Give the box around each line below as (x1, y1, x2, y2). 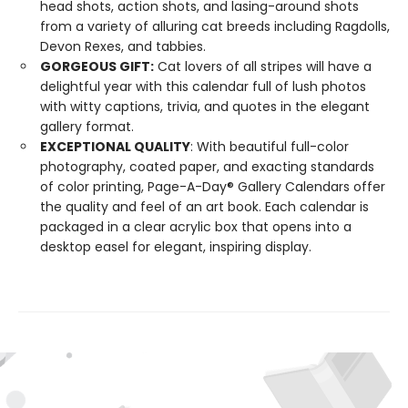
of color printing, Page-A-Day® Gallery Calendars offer (40, 178, 385, 196)
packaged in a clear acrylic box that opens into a (40, 218, 352, 236)
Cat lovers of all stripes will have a (154, 57, 372, 76)
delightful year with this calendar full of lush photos (40, 77, 366, 96)
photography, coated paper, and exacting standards (40, 158, 374, 176)
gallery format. (40, 117, 134, 136)
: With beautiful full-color (190, 138, 349, 156)
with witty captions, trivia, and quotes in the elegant (40, 97, 370, 116)
